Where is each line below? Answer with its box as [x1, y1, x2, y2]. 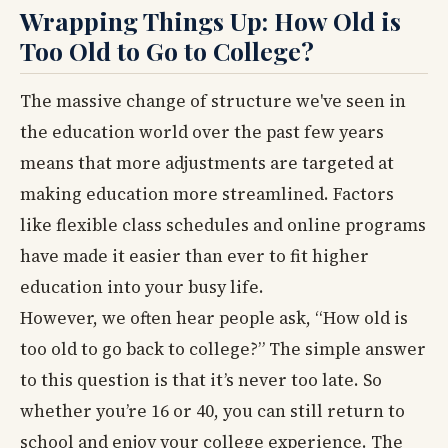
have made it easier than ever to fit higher [20, 243, 369, 268]
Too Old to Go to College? [20, 34, 314, 68]
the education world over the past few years [20, 119, 384, 144]
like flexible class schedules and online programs [20, 212, 426, 237]
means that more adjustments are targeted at [20, 150, 394, 175]
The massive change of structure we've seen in [20, 88, 406, 113]
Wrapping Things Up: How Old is [20, 4, 401, 38]
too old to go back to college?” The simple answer [20, 336, 426, 361]
